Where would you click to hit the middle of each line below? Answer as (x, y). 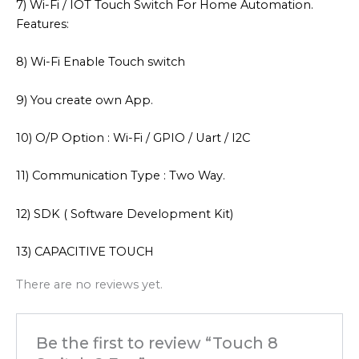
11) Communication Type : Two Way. (121, 176)
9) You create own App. (85, 100)
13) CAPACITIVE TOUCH (85, 251)
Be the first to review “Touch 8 (157, 343)
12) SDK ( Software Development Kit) (125, 214)
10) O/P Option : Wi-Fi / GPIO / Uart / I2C (133, 137)
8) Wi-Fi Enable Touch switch (101, 62)
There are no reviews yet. (89, 285)
